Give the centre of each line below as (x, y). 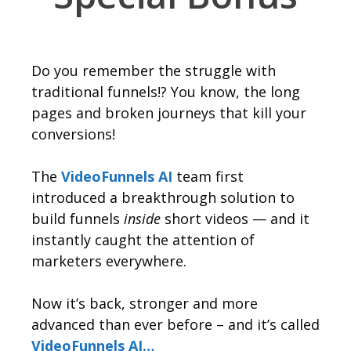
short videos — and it (235, 219)
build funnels (78, 219)
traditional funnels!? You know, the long (166, 92)
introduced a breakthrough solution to (163, 198)
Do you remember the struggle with (154, 71)
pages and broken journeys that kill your (169, 113)
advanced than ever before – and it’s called (175, 325)
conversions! (73, 134)
